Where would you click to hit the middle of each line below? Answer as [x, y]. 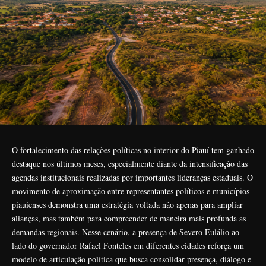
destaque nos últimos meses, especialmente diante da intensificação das [130, 163]
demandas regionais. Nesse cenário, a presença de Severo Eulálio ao [126, 232]
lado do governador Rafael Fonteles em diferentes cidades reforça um [128, 245]
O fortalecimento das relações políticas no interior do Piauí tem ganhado [133, 150]
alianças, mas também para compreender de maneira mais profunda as [129, 218]
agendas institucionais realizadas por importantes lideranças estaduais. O [132, 177]
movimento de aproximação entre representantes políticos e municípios [131, 191]
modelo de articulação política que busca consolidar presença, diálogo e [132, 259]
